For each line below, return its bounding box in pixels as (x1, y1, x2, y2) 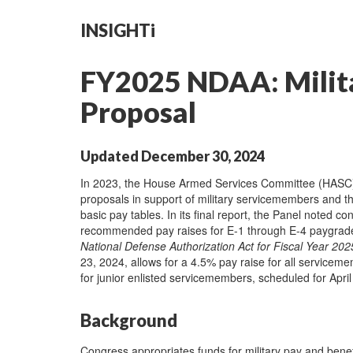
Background (80, 309, 177, 331)
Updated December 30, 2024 (80, 147, 265, 165)
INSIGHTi (80, 20, 155, 41)
